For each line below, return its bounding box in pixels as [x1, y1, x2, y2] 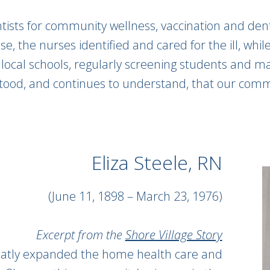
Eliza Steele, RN [91, 149, 222, 175]
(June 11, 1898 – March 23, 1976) [48, 188, 222, 204]
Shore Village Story [125, 227, 222, 243]
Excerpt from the [36, 227, 125, 243]
